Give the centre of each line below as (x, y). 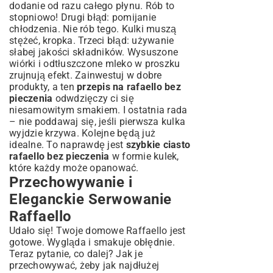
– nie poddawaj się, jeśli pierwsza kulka (97, 122)
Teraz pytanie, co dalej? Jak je (76, 254)
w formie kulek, (144, 156)
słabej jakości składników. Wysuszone (94, 52)
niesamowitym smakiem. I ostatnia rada (98, 110)
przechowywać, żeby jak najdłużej (84, 265)
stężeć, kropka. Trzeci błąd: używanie (92, 41)
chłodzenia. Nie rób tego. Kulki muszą (93, 29)
